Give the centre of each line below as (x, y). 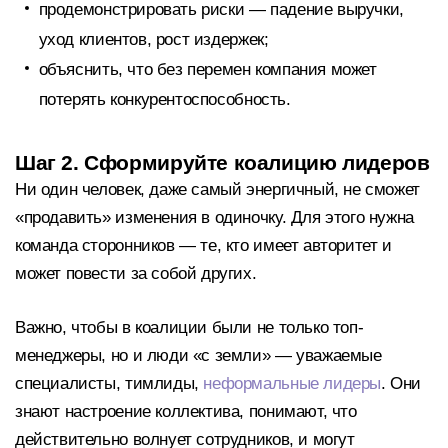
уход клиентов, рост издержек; (153, 39)
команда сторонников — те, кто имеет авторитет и (203, 246)
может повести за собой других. (136, 274)
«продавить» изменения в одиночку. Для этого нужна (214, 218)
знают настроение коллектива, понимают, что (186, 411)
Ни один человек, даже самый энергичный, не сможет (217, 190)
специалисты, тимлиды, (109, 383)
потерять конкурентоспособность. (164, 99)
